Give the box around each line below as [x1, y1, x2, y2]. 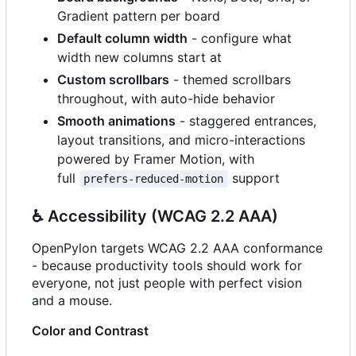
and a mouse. [32, 292, 112, 308]
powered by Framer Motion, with [57, 150, 254, 167]
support [227, 169, 280, 186]
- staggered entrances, [176, 112, 316, 129]
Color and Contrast [32, 322, 149, 339]
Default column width [57, 29, 188, 46]
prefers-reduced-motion [83, 172, 224, 185]
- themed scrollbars [169, 71, 291, 87]
